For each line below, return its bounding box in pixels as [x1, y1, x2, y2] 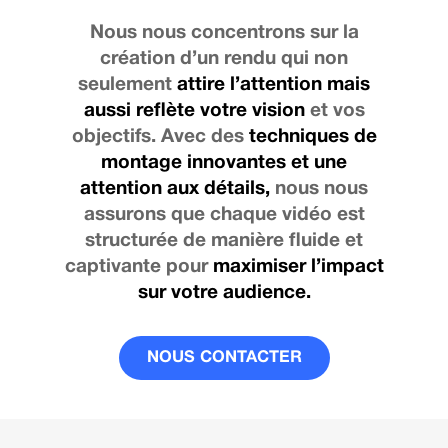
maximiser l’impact [212, 258, 384, 277]
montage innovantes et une [101, 154, 347, 173]
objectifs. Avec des [71, 128, 249, 147]
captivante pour [64, 258, 213, 277]
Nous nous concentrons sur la [89, 24, 359, 43]
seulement [78, 76, 177, 95]
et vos [304, 102, 365, 121]
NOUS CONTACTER [146, 350, 302, 366]
